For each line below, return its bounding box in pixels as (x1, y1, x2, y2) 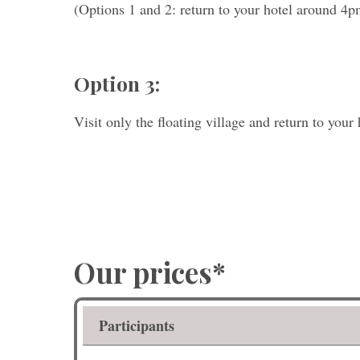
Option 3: (74, 70, 160, 96)
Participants (99, 315, 174, 336)
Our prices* (74, 253, 226, 291)
